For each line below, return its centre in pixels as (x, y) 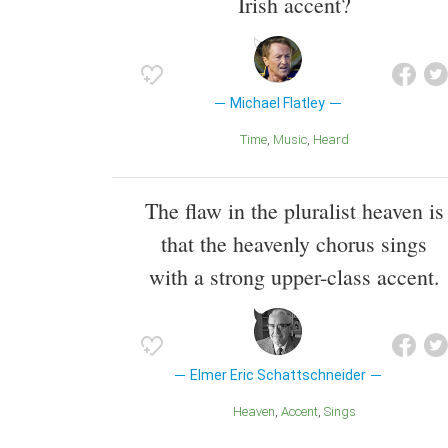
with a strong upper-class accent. (294, 276)
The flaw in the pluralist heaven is (294, 210)
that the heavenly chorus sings (294, 243)
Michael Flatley (278, 103)
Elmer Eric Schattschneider (277, 374)
